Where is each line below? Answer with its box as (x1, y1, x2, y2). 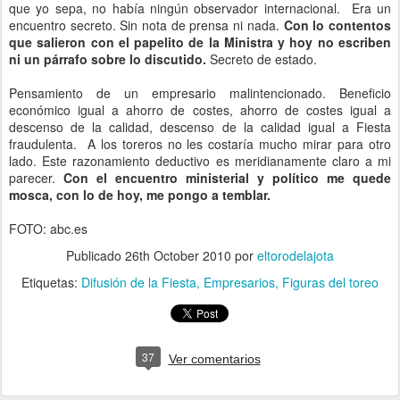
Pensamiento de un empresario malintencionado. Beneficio (9, 83, 391, 102)
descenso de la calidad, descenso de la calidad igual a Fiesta (9, 117, 391, 136)
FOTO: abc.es (9, 219, 87, 237)
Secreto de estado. (210, 49, 317, 68)
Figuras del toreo (282, 272, 379, 291)
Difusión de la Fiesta (81, 272, 196, 291)
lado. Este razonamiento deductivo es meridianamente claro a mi (9, 151, 391, 170)
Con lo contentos (283, 15, 392, 34)
